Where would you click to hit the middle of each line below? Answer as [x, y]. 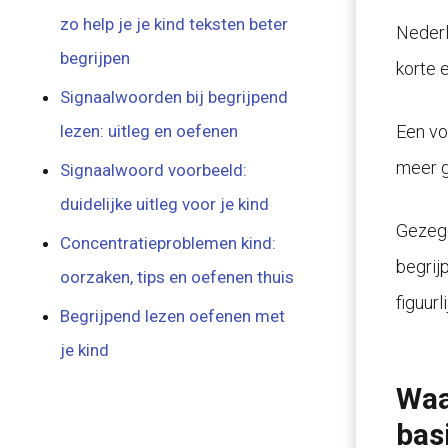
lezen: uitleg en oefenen [149, 131]
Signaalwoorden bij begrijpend [174, 97]
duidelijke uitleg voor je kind [165, 204]
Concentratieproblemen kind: [168, 243]
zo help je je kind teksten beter [174, 24]
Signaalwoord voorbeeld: [154, 170]
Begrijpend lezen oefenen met [173, 316]
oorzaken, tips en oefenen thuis [177, 277]
